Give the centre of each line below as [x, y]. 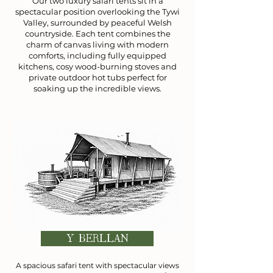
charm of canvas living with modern [97, 44]
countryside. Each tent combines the [97, 34]
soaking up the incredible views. [97, 88]
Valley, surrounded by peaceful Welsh [97, 23]
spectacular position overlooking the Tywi [97, 12]
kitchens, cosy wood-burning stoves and [97, 66]
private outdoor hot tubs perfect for [97, 77]
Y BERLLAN [97, 238]
